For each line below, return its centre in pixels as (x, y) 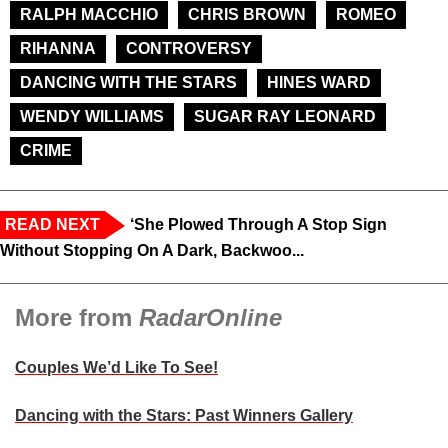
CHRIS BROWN (247, 15)
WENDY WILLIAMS (92, 117)
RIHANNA (58, 49)
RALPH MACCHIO (89, 15)
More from (77, 318)
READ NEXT (52, 225)
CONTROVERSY (189, 49)
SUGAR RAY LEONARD (285, 117)
